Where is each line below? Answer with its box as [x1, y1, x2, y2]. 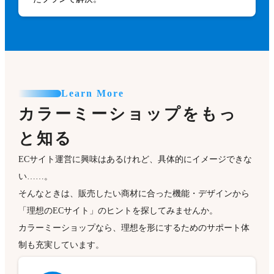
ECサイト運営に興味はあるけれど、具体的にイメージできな [18, 155, 253, 165]
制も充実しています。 [18, 240, 105, 250]
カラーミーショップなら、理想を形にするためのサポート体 [18, 223, 250, 233]
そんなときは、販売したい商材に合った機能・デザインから [18, 189, 250, 199]
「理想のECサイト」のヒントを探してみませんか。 [18, 206, 218, 216]
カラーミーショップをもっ [18, 105, 238, 124]
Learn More [61, 88, 125, 99]
